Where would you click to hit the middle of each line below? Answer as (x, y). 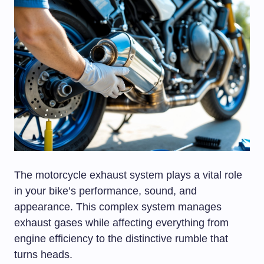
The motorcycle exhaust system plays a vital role (128, 175)
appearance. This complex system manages (118, 207)
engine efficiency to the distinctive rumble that (121, 238)
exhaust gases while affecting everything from (121, 222)
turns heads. (43, 254)
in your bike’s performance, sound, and (105, 191)
